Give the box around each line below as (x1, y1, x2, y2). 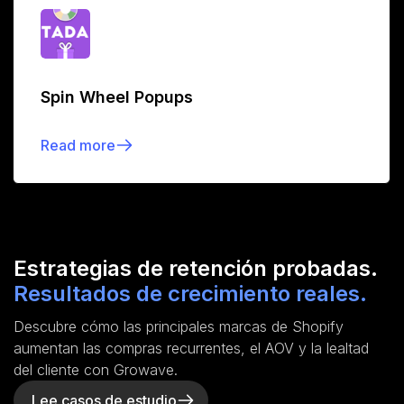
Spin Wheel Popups (41, 87, 193, 106)
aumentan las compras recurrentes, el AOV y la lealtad (14, 338, 369, 357)
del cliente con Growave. (14, 360, 178, 379)
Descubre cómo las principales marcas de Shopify (14, 317, 344, 335)
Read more (41, 135, 115, 154)
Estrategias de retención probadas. (14, 254, 378, 281)
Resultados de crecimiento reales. (14, 280, 367, 307)
